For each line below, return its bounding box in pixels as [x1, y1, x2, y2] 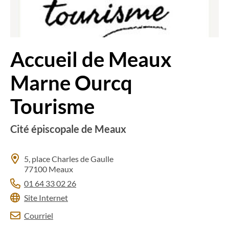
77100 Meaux [24, 164, 73, 174]
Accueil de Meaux [10, 47, 172, 72]
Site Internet [24, 193, 68, 202]
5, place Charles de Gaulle [24, 154, 113, 164]
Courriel [24, 211, 53, 220]
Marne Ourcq [10, 71, 132, 95]
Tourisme [10, 94, 95, 119]
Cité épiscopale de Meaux [10, 123, 126, 135]
